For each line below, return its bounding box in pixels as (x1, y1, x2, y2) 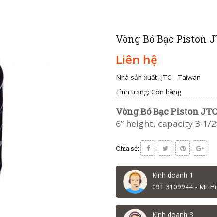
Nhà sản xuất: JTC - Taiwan (116, 73, 201, 82)
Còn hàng (151, 87, 181, 96)
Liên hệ (116, 51, 157, 67)
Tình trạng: (116, 87, 149, 96)
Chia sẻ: (116, 144, 139, 153)
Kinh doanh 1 (152, 170, 193, 180)
